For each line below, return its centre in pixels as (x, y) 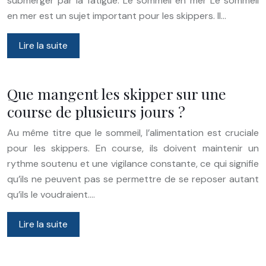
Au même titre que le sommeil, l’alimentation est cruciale (133, 132)
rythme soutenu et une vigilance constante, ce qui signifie (133, 163)
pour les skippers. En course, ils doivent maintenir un (133, 148)
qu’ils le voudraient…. (51, 194)
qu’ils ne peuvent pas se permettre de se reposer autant (133, 179)
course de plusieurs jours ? (96, 111)
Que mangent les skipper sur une (117, 93)
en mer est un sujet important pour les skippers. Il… (117, 15)
